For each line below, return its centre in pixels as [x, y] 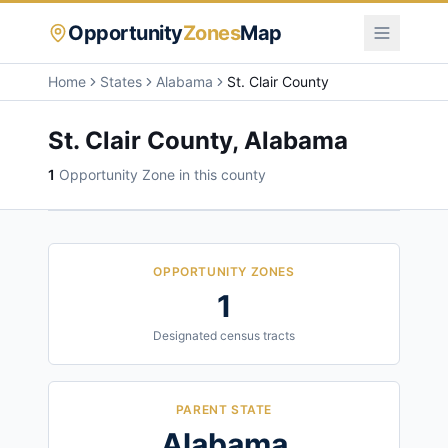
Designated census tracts [224, 335]
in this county [220, 174]
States [121, 81]
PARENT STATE [224, 409]
